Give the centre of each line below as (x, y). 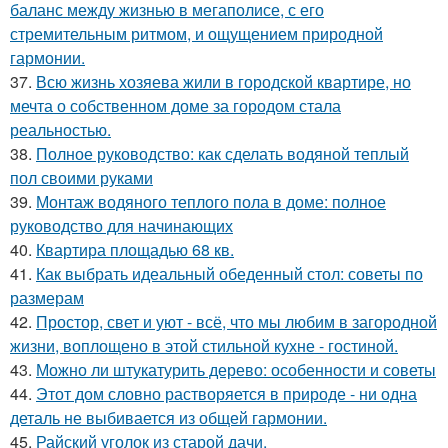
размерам (47, 297)
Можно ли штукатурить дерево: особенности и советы (236, 369)
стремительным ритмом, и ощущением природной (196, 33)
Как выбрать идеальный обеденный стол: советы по (229, 273)
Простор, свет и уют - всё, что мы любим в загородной (236, 321)
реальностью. (60, 129)
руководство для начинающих (121, 225)
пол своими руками (81, 177)
